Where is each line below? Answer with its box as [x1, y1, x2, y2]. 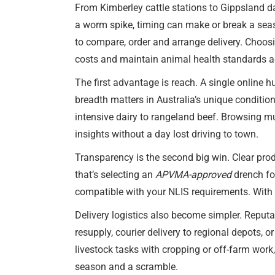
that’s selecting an [75, 169, 155, 180]
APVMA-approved [155, 169, 231, 180]
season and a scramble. [75, 261, 178, 273]
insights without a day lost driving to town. [75, 128, 258, 140]
